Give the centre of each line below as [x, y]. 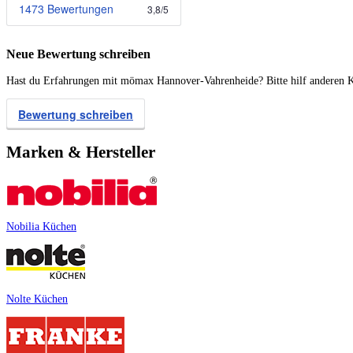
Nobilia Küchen [41, 227]
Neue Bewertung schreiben [78, 54]
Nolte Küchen [37, 299]
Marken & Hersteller [81, 152]
